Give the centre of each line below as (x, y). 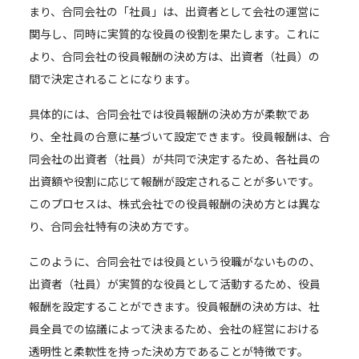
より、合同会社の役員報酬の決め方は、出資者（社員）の (174, 56)
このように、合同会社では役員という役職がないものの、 (175, 261)
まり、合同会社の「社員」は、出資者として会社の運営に (174, 11)
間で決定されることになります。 (113, 78)
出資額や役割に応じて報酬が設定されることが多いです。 (174, 181)
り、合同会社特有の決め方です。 (112, 226)
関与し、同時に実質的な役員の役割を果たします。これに (174, 33)
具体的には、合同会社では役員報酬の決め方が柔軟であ (169, 113)
